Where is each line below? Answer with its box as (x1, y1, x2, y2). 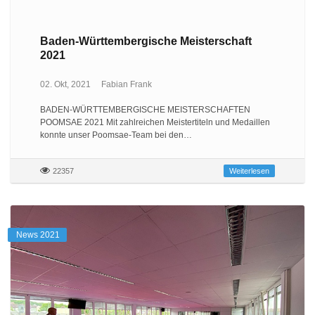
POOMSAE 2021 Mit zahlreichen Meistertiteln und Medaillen (39, 117, 270, 128)
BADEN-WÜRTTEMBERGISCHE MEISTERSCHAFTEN (39, 105, 250, 115)
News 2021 (16, 230, 60, 240)
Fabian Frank (101, 79, 152, 90)
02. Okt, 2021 (39, 79, 91, 90)
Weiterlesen (229, 167, 270, 176)
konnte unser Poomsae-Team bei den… (39, 130, 192, 141)
